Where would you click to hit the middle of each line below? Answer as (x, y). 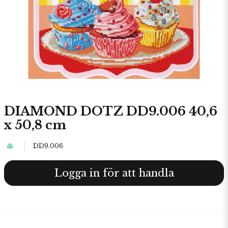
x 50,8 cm (35, 125)
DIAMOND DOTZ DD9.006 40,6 (111, 111)
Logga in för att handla (114, 173)
